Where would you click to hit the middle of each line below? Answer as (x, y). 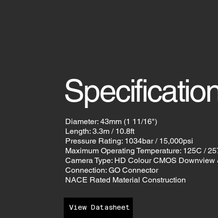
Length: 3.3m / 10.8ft (100, 131)
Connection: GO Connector (112, 170)
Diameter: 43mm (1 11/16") (111, 121)
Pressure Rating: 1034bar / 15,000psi (129, 141)
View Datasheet (99, 208)
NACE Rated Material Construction (126, 180)
